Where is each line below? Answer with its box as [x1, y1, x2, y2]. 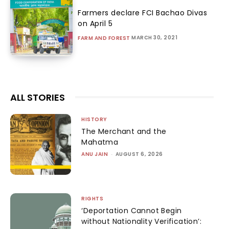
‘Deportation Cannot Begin [81, 205, 182, 216]
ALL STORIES [10, 90, 65, 104]
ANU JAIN [81, 150, 108, 158]
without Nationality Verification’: [81, 216, 201, 227]
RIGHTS [81, 195, 104, 203]
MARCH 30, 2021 [131, 33, 178, 41]
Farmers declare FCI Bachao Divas [78, 7, 208, 18]
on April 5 [78, 18, 113, 29]
